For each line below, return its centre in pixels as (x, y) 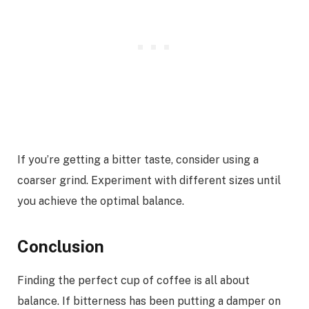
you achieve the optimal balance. (101, 201)
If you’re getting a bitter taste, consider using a (138, 160)
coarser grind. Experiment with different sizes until (149, 181)
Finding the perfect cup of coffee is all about (133, 281)
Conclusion (61, 246)
